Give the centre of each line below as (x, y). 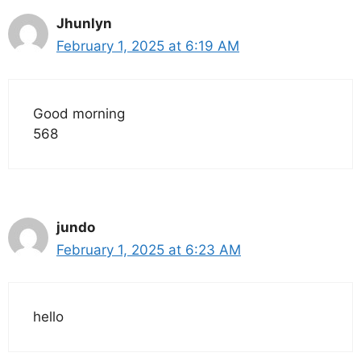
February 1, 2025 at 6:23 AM (149, 249)
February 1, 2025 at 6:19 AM (148, 46)
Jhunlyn (84, 24)
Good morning (79, 113)
